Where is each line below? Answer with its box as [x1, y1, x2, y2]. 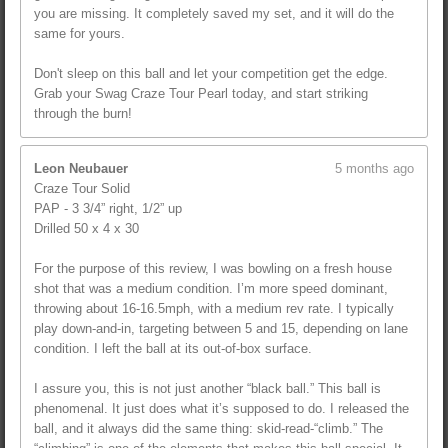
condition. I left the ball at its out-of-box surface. [34, 340, 312, 356]
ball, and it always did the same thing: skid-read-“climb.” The [34, 420, 383, 436]
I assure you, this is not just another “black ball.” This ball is [34, 380, 381, 396]
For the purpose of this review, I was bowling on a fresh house [34, 260, 392, 276]
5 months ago [335, 160, 414, 176]
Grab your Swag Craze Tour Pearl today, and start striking [34, 86, 368, 102]
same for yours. [34, 26, 125, 42]
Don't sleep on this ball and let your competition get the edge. [34, 66, 388, 82]
